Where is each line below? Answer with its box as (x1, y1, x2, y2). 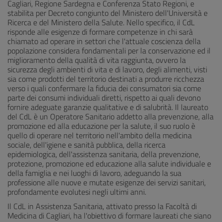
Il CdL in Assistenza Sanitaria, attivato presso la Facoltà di (7, 200, 197, 212)
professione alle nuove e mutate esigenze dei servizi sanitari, (7, 176, 206, 188)
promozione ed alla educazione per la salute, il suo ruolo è (7, 120, 195, 132)
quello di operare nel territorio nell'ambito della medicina (7, 129, 192, 141)
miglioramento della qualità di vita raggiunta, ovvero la (7, 54, 186, 66)
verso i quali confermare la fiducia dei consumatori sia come (7, 82, 201, 94)
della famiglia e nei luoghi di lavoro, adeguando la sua (7, 167, 181, 179)
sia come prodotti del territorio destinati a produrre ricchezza (7, 73, 204, 85)
